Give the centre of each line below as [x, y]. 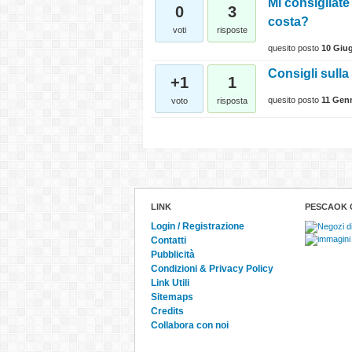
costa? [288, 22]
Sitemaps [172, 297]
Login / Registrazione [198, 226]
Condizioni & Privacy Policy [212, 269]
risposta [232, 101]
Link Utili [170, 283]
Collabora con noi [190, 325]
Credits [167, 311]
